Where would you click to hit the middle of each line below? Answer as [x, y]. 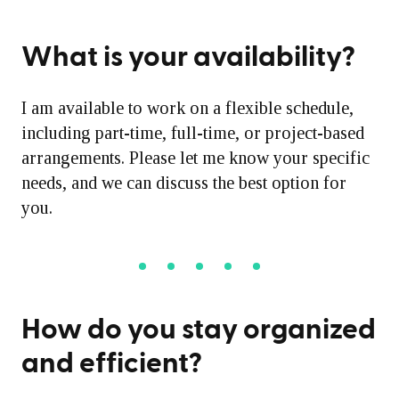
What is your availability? [188, 57]
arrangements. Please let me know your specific [195, 158]
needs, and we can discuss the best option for [184, 183]
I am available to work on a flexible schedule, [187, 108]
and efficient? [112, 363]
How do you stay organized [199, 330]
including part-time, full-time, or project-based [193, 133]
